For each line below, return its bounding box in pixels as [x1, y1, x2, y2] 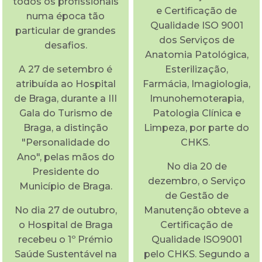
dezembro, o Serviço [147, 175, 246, 187]
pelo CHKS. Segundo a [143, 248, 250, 260]
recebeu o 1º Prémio [18, 233, 113, 245]
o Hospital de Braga [18, 219, 113, 230]
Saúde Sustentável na [14, 248, 117, 260]
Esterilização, [165, 63, 228, 75]
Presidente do [32, 166, 99, 177]
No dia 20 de [166, 160, 227, 172]
